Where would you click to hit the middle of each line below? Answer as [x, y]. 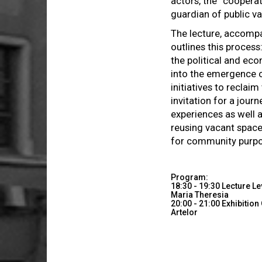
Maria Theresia [200, 195]
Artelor [185, 212]
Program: [190, 177]
